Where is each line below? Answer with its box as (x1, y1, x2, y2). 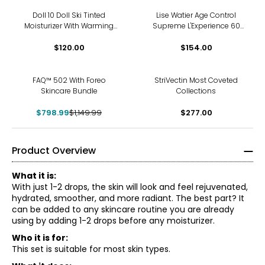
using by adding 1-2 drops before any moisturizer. (12, 215, 215, 227)
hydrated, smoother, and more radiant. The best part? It (12, 192, 244, 204)
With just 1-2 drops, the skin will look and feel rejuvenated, (12, 181, 248, 193)
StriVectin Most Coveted (154, 75, 238, 85)
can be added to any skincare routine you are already (12, 203, 234, 215)
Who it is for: (12, 232, 68, 244)
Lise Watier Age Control (156, 10, 236, 20)
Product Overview (12, 144, 96, 157)
